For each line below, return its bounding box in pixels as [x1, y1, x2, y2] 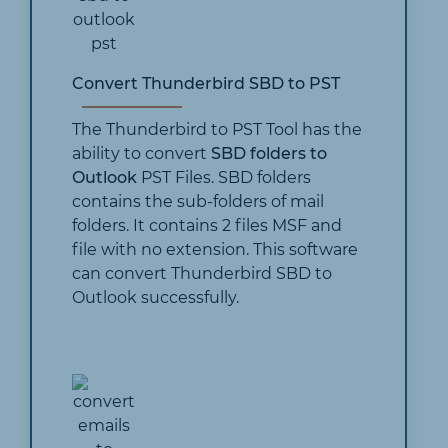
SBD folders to [211, 143, 328, 163]
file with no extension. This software [72, 239, 359, 259]
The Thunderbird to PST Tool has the [72, 119, 363, 139]
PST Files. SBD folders [137, 167, 312, 187]
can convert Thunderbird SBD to [72, 263, 333, 283]
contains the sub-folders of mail [72, 191, 325, 211]
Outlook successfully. [72, 287, 240, 307]
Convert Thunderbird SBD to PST [72, 73, 341, 93]
